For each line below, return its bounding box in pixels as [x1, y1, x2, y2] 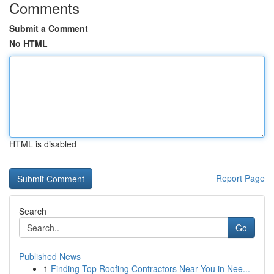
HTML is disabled [9, 138, 76, 150]
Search [19, 205, 46, 217]
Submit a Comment [9, 22, 88, 34]
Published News [19, 250, 81, 262]
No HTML [9, 37, 48, 50]
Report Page [216, 172, 265, 184]
